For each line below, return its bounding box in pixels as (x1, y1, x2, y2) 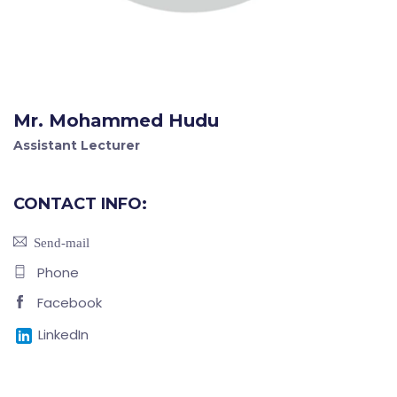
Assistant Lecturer (13, 136, 140, 153)
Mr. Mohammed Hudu (13, 109, 219, 131)
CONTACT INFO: (13, 193, 147, 214)
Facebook (34, 292, 102, 312)
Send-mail (27, 234, 90, 248)
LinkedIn (35, 324, 89, 344)
